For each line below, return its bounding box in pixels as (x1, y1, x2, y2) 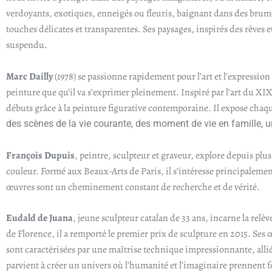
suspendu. (6, 38, 47, 52)
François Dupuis (6, 148, 75, 162)
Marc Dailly (6, 70, 53, 84)
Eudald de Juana (6, 211, 73, 225)
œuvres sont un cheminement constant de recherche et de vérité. (6, 180, 260, 194)
